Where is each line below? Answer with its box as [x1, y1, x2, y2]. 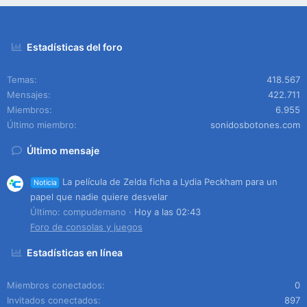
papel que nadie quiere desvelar [30, 191, 168, 202]
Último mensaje [27, 145, 100, 156]
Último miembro [7, 119, 74, 130]
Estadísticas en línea [27, 246, 123, 258]
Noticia [33, 177, 57, 187]
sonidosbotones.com [210, 119, 300, 130]
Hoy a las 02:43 [134, 206, 201, 217]
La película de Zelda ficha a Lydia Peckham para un [62, 175, 278, 187]
